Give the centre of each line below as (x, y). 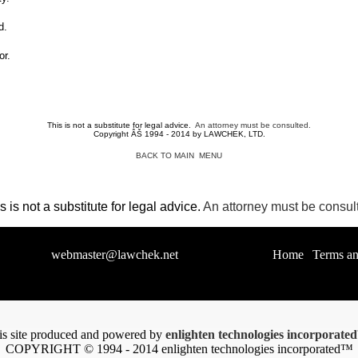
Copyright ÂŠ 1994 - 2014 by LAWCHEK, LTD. (179, 134)
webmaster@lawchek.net (115, 255)
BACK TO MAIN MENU (179, 155)
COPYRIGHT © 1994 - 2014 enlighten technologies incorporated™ (179, 349)
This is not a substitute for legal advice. (121, 125)
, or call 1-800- (215, 255)
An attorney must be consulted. (253, 125)
